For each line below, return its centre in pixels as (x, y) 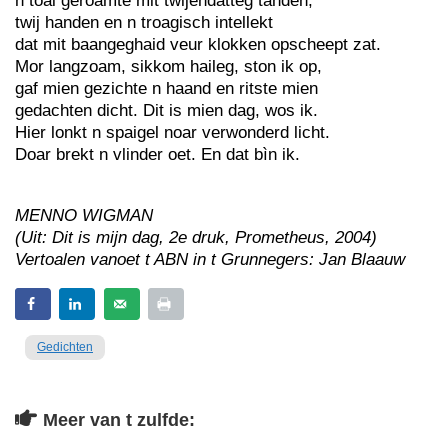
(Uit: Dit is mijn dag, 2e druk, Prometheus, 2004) (196, 237)
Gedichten (65, 347)
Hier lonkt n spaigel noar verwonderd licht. (172, 132)
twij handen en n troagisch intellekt (144, 22)
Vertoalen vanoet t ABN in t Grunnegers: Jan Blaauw (210, 259)
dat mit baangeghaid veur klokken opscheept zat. (198, 44)
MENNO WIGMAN (84, 215)
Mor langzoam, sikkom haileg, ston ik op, (168, 66)
